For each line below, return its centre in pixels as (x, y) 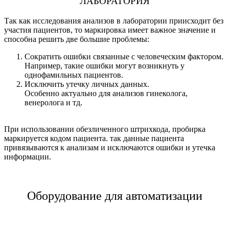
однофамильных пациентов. (74, 75)
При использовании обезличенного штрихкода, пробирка (105, 129)
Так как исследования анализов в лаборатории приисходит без (114, 20)
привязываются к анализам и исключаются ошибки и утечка (110, 147)
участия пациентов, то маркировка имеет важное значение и (110, 30)
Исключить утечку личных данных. (87, 84)
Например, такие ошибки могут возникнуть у (105, 65)
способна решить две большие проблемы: (77, 39)
